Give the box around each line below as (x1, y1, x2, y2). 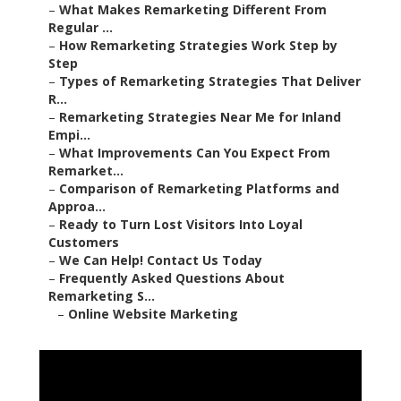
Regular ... (48, 19, 113, 37)
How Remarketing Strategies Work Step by (59, 37, 337, 55)
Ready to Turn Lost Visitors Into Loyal (59, 216, 303, 234)
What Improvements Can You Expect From (59, 144, 330, 162)
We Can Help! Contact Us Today (59, 252, 262, 269)
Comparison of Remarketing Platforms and (59, 180, 339, 198)
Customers (48, 234, 119, 252)
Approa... (48, 198, 106, 216)
